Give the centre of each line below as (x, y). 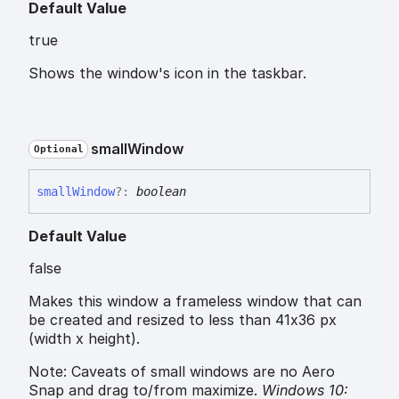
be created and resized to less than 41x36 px (183, 319)
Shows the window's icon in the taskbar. (167, 73)
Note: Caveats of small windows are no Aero (182, 371)
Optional (58, 150)
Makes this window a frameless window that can (195, 301)
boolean (161, 191)
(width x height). (84, 338)
